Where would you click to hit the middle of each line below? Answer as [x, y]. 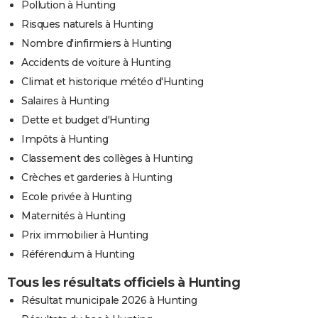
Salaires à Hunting [65, 100]
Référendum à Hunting [78, 254]
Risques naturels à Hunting [87, 24]
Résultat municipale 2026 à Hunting [109, 300]
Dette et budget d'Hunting [86, 120]
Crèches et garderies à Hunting [97, 177]
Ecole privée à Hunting [76, 196]
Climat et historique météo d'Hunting [112, 81]
